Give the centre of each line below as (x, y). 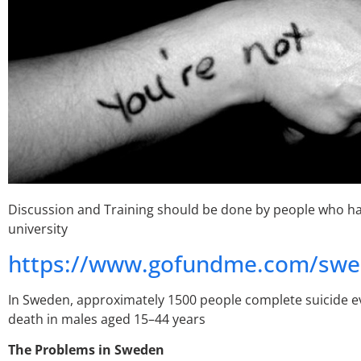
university (38, 229)
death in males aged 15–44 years (107, 319)
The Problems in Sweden (86, 350)
